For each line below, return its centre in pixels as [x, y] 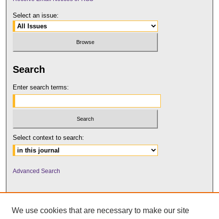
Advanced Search [37, 171]
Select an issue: [36, 16]
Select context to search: [49, 137]
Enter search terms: [41, 88]
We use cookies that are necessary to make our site [100, 210]
